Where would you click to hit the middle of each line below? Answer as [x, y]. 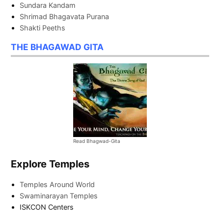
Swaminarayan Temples [59, 196]
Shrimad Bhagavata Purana [65, 16]
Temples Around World [57, 185]
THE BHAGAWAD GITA [57, 47]
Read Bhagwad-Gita [97, 141]
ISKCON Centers [47, 207]
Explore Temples [50, 164]
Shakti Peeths [43, 27]
